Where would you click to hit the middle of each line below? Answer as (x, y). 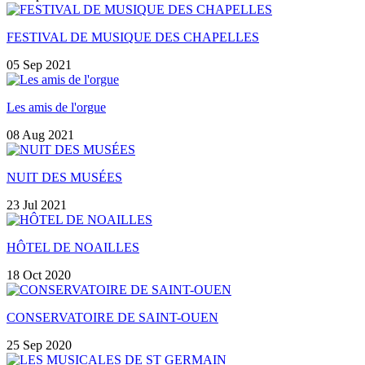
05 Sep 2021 (39, 65)
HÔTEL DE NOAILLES (73, 248)
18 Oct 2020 (39, 275)
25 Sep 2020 (39, 345)
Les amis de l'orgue (56, 108)
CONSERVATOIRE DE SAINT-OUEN (112, 318)
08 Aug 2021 (40, 135)
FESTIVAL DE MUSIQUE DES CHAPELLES (133, 37)
